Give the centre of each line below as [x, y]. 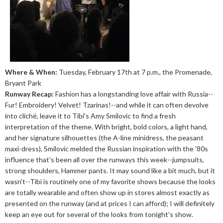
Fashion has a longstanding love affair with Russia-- [133, 94]
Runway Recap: [29, 94]
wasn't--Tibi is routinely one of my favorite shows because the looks [110, 181]
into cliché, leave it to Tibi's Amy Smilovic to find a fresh [90, 116]
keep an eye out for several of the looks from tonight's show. [99, 214]
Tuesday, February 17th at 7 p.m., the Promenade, [135, 72]
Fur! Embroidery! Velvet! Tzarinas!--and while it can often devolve [107, 105]
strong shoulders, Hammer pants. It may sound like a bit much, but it [110, 170]
